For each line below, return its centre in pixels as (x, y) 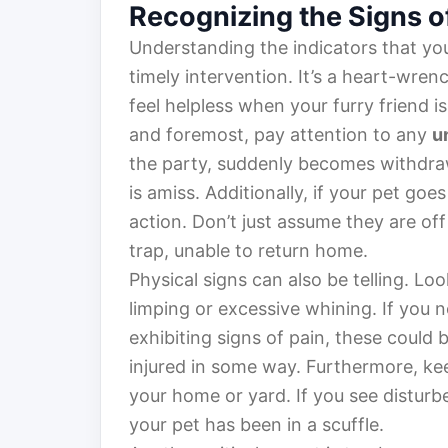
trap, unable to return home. (248, 251)
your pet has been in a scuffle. (256, 425)
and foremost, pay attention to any (280, 135)
